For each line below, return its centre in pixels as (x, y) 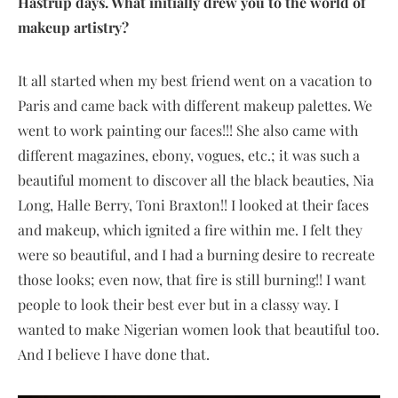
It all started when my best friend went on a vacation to (195, 80)
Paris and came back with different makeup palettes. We (195, 105)
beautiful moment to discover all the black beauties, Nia (196, 179)
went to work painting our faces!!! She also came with (188, 130)
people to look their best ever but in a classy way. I (178, 304)
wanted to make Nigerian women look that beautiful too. (199, 329)
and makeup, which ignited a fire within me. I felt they (190, 229)
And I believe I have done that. (115, 354)
